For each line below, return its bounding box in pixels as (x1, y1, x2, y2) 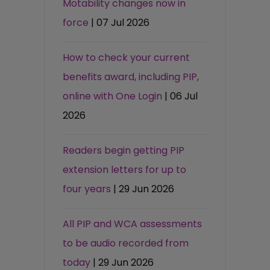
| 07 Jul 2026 (91, 15, 150, 30)
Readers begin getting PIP (63, 143, 185, 157)
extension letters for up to (63, 162, 187, 177)
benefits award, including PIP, (63, 69, 199, 84)
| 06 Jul (165, 89, 198, 103)
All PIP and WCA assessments (63, 216, 202, 231)
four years (63, 181, 111, 196)
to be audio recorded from (63, 236, 189, 250)
